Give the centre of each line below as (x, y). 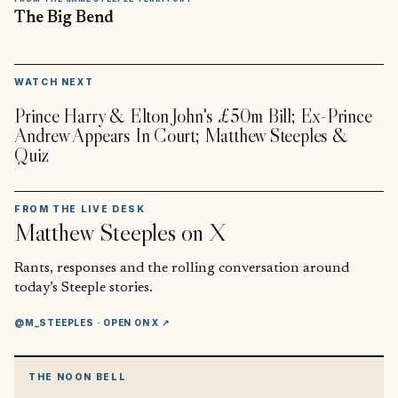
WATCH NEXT (54, 82)
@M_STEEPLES (54, 322)
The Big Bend (64, 18)
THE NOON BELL (78, 376)
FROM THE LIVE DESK (80, 209)
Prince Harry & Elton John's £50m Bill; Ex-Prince (193, 115)
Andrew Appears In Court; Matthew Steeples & (181, 135)
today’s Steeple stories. (84, 287)
